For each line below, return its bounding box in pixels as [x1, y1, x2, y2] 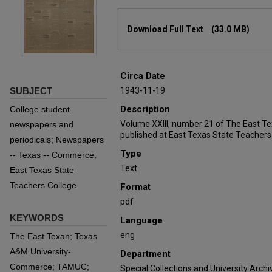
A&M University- [10, 246, 71, 256]
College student [10, 104, 70, 114]
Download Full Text [127, 24, 205, 34]
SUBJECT [10, 86, 52, 96]
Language [120, 215, 163, 226]
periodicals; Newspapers [10, 135, 104, 144]
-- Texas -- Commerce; [10, 150, 97, 160]
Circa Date [120, 70, 165, 81]
